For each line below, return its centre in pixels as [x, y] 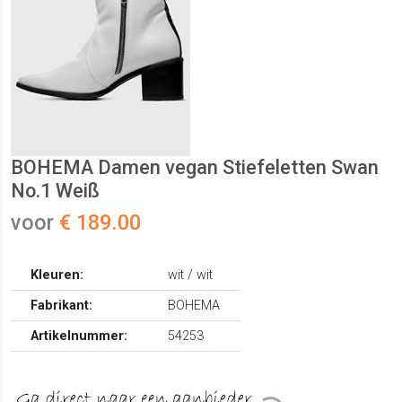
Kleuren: [57, 275]
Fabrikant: [62, 306]
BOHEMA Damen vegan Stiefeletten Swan [195, 168]
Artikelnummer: [79, 336]
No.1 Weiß [55, 191]
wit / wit [191, 275]
